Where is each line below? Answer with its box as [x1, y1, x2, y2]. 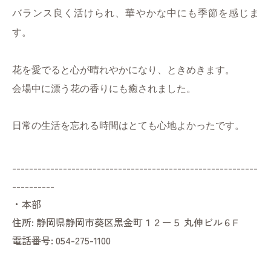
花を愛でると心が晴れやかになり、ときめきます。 [12, 65, 235, 76]
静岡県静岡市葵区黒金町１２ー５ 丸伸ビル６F [36, 215, 238, 230]
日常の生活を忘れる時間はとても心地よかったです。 [12, 120, 244, 131]
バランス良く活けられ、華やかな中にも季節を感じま [12, 8, 259, 19]
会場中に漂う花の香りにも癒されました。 [12, 83, 196, 94]
